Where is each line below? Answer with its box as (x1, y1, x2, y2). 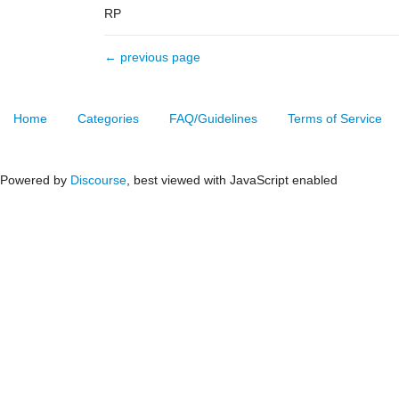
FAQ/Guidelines (169, 111, 257, 126)
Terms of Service (288, 111, 382, 126)
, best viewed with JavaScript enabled (126, 173, 338, 187)
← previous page (104, 50, 200, 64)
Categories (77, 111, 139, 126)
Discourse (70, 173, 126, 187)
